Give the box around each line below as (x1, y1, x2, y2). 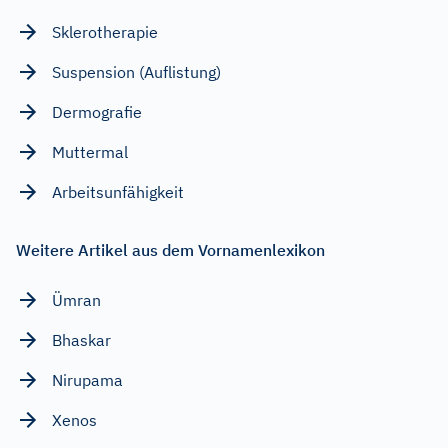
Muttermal (52, 141, 128, 162)
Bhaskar (52, 329, 111, 350)
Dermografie (52, 101, 142, 122)
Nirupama (52, 369, 123, 390)
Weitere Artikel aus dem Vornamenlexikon (16, 239, 325, 260)
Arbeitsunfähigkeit (52, 181, 184, 202)
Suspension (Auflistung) (52, 61, 221, 82)
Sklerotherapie (52, 21, 158, 42)
